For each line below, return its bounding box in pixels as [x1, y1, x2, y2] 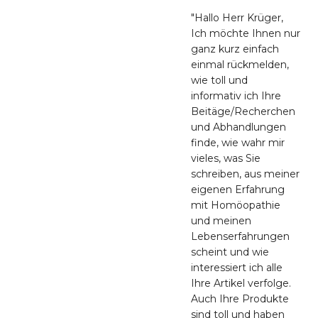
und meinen [191, 214, 251, 227]
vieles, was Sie [191, 151, 261, 165]
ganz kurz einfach [191, 42, 279, 55]
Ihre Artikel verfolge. [191, 276, 291, 290]
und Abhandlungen [191, 120, 286, 133]
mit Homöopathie [191, 198, 280, 212]
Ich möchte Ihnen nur [191, 26, 300, 40]
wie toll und [191, 73, 248, 87]
